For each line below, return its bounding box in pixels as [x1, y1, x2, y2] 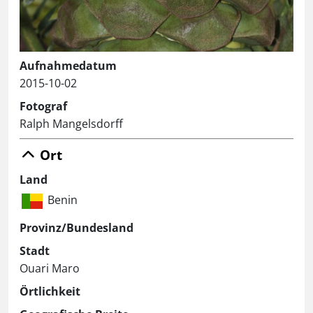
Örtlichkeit [20, 284, 80, 300]
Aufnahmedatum [20, 58, 117, 74]
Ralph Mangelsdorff [20, 116, 123, 132]
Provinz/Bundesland [20, 220, 133, 236]
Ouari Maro [20, 261, 80, 277]
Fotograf [20, 99, 67, 115]
